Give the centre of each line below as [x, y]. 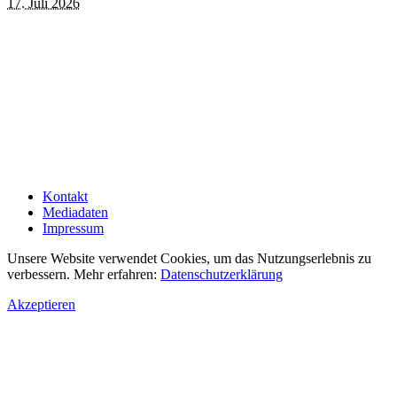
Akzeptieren [41, 304]
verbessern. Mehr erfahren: [84, 274]
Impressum [73, 228]
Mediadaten [75, 212]
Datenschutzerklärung [222, 274]
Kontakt [65, 196]
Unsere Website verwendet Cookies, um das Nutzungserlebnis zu [189, 258]
